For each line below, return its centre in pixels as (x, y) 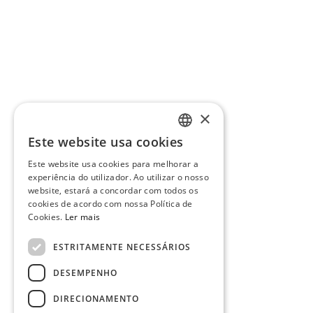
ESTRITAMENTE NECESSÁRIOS (122, 247)
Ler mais (82, 217)
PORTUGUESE (188, 146)
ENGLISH (179, 170)
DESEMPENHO (85, 272)
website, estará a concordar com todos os (114, 190)
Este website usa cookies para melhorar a (114, 164)
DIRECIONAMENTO (96, 298)
